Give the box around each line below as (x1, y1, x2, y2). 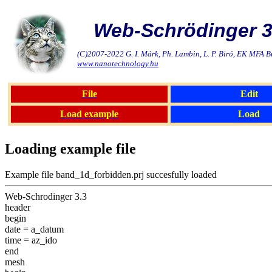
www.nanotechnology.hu (77, 59, 158, 68)
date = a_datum (5, 223, 64, 234)
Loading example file (5, 140, 136, 157)
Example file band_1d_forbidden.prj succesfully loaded (5, 169, 217, 180)
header (5, 202, 30, 212)
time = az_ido (5, 234, 57, 245)
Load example (60, 109, 118, 119)
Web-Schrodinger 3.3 (5, 191, 87, 202)
